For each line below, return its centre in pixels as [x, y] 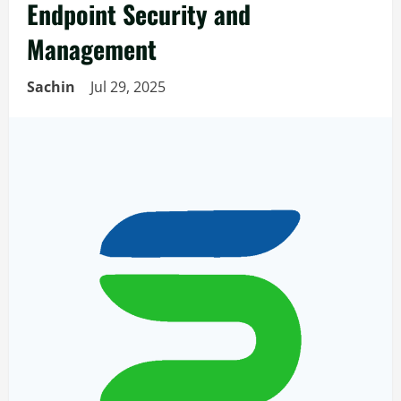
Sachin [51, 87]
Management [92, 49]
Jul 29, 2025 [130, 87]
